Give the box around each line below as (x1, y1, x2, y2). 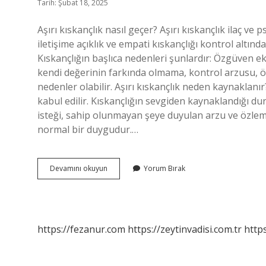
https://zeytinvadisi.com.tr (128, 223, 242, 236)
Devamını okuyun (50, 163, 107, 173)
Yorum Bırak (144, 163, 185, 173)
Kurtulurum (107, 195, 144, 205)
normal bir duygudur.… (37, 123, 138, 136)
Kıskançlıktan (107, 173, 150, 183)
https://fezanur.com (37, 223, 125, 236)
